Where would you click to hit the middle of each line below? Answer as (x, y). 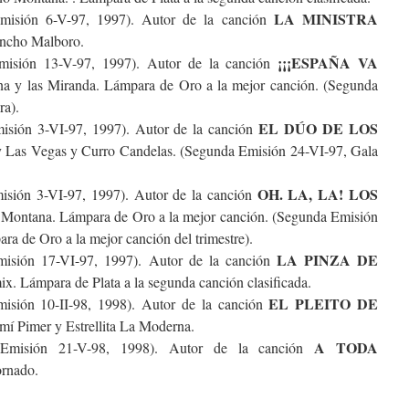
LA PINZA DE (324, 260)
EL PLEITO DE (324, 304)
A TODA (346, 347)
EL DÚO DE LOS (319, 128)
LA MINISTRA (326, 19)
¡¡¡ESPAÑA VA (325, 63)
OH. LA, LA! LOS (315, 194)
